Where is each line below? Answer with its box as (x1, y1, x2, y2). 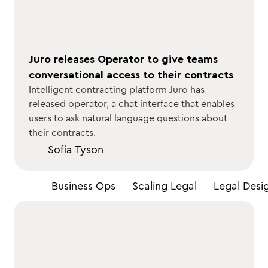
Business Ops (51, 181, 115, 191)
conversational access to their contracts (29, 69, 233, 80)
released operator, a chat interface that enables (29, 99, 234, 109)
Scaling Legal (132, 181, 197, 191)
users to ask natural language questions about (29, 114, 227, 123)
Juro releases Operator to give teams (29, 54, 218, 65)
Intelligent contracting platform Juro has (29, 85, 205, 95)
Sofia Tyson (48, 144, 103, 155)
